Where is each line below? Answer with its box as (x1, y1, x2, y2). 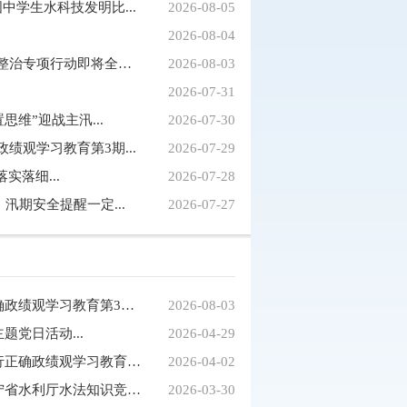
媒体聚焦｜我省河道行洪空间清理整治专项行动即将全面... (118, 56, 132, 71)
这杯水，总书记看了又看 (178, 185, 328, 200)
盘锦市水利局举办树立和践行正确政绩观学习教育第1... (127, 354, 141, 369)
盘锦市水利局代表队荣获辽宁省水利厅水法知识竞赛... (127, 382, 141, 397)
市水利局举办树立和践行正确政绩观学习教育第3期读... (121, 298, 134, 313)
